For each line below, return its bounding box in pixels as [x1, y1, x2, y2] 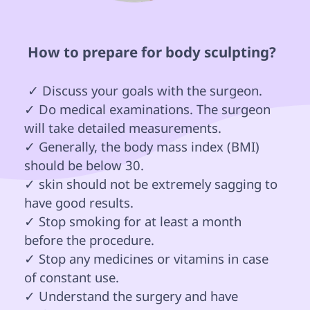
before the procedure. [24, 231, 154, 249]
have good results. [24, 194, 134, 212]
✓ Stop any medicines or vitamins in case [24, 250, 272, 268]
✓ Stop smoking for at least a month [24, 212, 245, 230]
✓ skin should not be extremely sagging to [24, 175, 281, 193]
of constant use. [24, 268, 119, 286]
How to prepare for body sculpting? [28, 42, 280, 62]
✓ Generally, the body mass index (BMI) [24, 138, 263, 156]
